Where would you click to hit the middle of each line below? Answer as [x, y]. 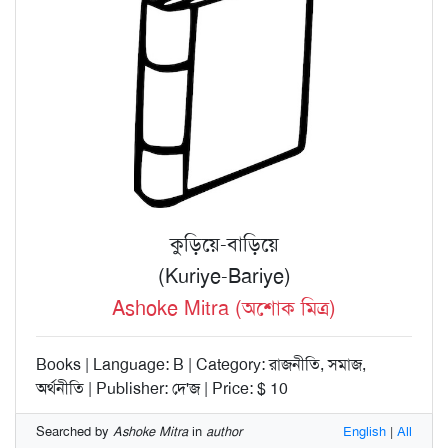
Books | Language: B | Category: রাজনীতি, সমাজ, [201, 364]
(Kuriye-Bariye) [224, 275]
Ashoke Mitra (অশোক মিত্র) [224, 307]
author [224, 431]
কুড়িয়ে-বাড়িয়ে [224, 243]
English [364, 431]
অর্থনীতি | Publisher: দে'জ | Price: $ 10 [162, 388]
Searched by [74, 431]
